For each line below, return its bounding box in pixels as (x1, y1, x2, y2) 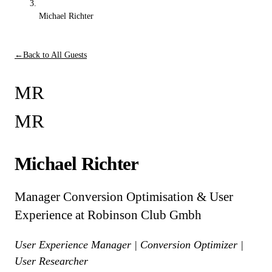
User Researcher (15, 254, 88, 267)
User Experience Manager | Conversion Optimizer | (15, 238, 243, 251)
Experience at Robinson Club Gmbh (15, 208, 202, 222)
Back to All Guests (23, 49, 87, 59)
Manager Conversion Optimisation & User (15, 190, 233, 204)
